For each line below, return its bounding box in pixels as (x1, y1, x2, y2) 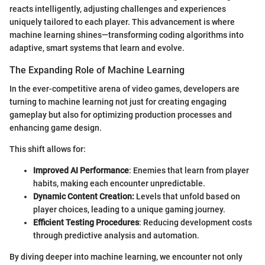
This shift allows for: (9, 144, 86, 154)
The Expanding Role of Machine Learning (9, 64, 185, 76)
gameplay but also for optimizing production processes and (9, 109, 232, 119)
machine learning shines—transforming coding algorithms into (9, 30, 244, 40)
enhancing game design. (9, 122, 102, 132)
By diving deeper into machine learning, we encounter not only (9, 251, 243, 261)
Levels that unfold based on (134, 191, 240, 201)
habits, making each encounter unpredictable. (33, 178, 205, 188)
